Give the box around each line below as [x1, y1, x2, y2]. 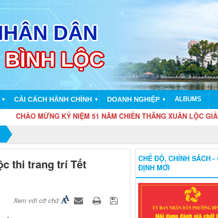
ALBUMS [175, 95, 201, 103]
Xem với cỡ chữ [13, 196, 59, 205]
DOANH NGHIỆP [107, 95, 160, 103]
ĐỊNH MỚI [138, 163, 170, 172]
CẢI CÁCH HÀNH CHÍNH [14, 95, 92, 103]
